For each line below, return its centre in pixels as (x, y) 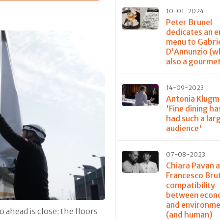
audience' (184, 128)
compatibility (191, 185)
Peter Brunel (189, 22)
